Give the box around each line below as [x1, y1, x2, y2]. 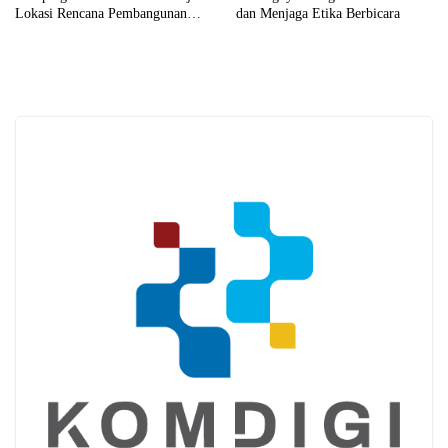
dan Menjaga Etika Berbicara [236, 6, 400, 22]
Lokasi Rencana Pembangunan [15, 6, 187, 22]
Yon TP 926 [15, 24, 83, 40]
